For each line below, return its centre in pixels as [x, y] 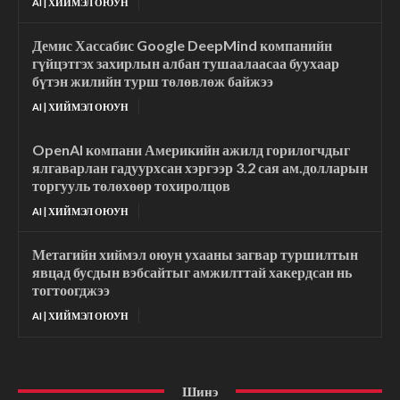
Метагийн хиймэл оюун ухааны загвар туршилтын [195, 254]
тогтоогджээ [71, 289]
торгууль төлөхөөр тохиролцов [131, 185]
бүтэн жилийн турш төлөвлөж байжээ [153, 80]
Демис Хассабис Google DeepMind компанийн [182, 45]
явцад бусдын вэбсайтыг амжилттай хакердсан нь [192, 271]
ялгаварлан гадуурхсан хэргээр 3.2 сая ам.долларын [200, 167]
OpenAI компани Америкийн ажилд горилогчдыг [191, 149]
